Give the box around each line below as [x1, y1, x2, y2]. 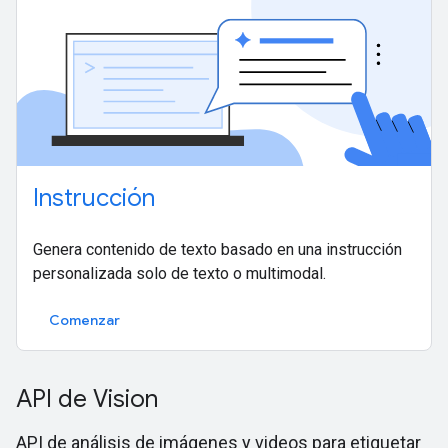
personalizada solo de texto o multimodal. [33, 264, 326, 284]
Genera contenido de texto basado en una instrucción [33, 240, 402, 260]
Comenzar [49, 311, 120, 330]
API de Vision [16, 384, 158, 415]
